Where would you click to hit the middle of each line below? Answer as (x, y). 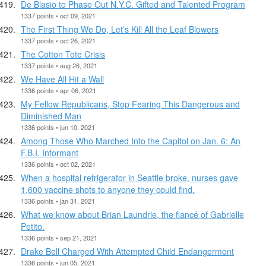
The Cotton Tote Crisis (63, 54)
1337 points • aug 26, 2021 (59, 65)
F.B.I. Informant (50, 152)
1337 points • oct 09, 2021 (58, 15)
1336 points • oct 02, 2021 (58, 164)
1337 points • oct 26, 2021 (58, 40)
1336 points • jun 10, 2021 (58, 127)
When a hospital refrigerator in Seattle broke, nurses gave (129, 177)
